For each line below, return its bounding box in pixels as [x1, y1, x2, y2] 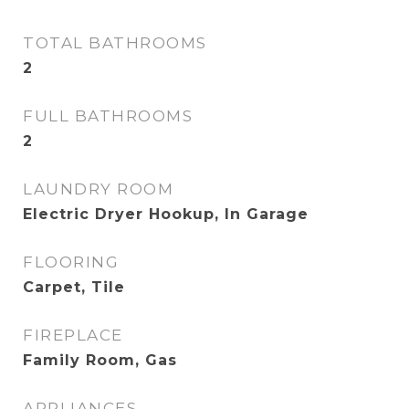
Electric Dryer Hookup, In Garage [23, 205, 309, 223]
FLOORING [23, 253, 119, 271]
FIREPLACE [23, 326, 123, 344]
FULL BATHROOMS [23, 107, 193, 125]
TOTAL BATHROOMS [23, 34, 207, 52]
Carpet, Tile [23, 278, 125, 296]
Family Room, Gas [23, 351, 177, 369]
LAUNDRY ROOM [23, 180, 173, 198]
